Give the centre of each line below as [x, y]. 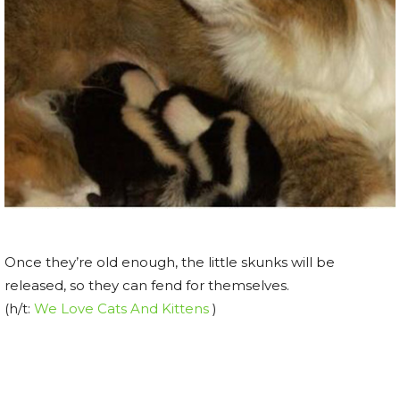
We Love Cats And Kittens [121, 308]
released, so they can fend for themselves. [147, 285]
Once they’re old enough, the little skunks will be [170, 262]
